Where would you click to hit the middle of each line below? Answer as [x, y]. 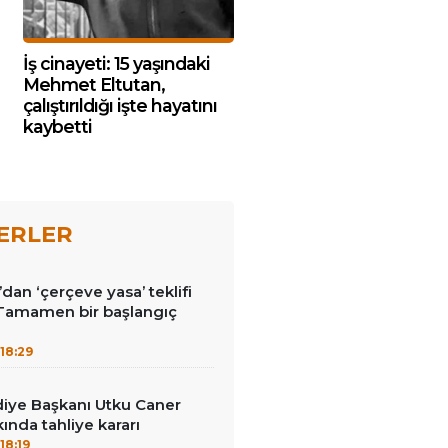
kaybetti [57, 126]
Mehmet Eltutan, [94, 84]
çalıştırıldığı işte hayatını [120, 105]
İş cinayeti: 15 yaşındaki [116, 63]
